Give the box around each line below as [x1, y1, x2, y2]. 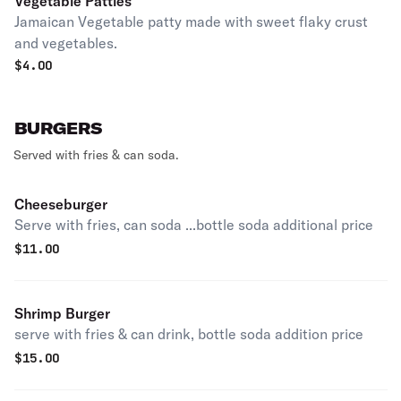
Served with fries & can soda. [13, 147, 179, 163]
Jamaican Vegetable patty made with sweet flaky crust [14, 13, 368, 30]
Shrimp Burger [14, 304, 110, 322]
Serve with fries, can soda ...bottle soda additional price [14, 216, 373, 234]
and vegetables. [14, 34, 117, 52]
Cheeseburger [14, 195, 107, 213]
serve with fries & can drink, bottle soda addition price [14, 325, 363, 343]
